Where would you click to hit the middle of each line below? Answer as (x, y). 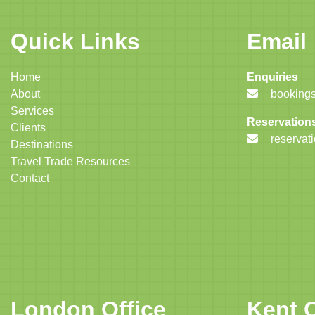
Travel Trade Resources (70, 161)
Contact (30, 178)
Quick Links (75, 41)
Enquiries (272, 77)
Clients (28, 127)
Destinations (42, 144)
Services (32, 110)
